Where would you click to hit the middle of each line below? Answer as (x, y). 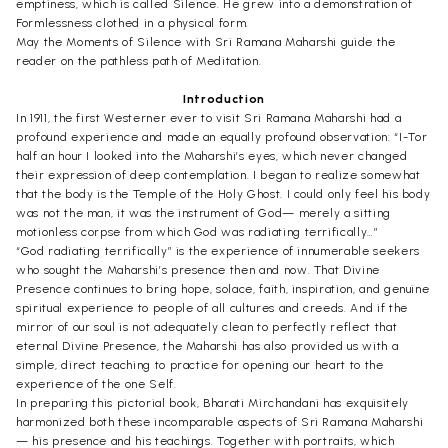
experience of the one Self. (96, 383)
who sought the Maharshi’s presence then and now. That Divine (198, 269)
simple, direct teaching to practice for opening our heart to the (200, 364)
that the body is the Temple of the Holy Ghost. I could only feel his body (223, 193)
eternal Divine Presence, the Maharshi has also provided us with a (207, 345)
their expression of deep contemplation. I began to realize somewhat (218, 174)
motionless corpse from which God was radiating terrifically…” (197, 231)
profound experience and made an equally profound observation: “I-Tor (222, 136)
